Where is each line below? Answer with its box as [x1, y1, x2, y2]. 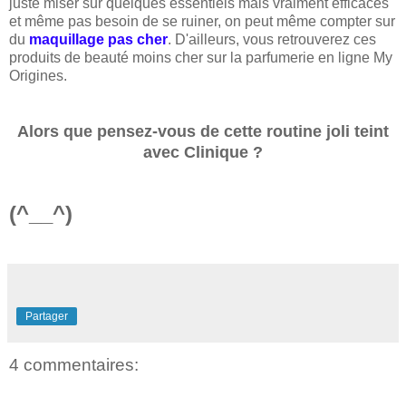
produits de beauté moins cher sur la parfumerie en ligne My [9, 50, 392, 66]
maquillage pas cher [29, 32, 168, 48]
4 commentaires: [9, 355, 139, 375]
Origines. [9, 68, 67, 84]
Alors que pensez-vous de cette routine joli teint [17, 122, 389, 141]
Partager [25, 310, 68, 324]
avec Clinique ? [143, 143, 263, 162]
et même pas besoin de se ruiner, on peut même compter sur [9, 14, 395, 30]
